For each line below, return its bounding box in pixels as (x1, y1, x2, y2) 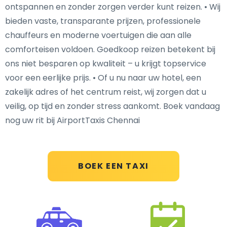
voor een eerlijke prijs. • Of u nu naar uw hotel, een (5, 72, 201, 84)
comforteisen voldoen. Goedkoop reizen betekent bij (5, 44, 215, 55)
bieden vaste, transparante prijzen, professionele (5, 15, 201, 27)
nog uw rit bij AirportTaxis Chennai (5, 115, 140, 126)
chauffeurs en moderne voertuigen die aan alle (5, 29, 192, 41)
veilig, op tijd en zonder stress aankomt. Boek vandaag (5, 100, 220, 112)
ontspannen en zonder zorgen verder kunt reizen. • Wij (5, 1, 220, 13)
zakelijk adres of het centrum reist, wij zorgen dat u (5, 86, 206, 98)
